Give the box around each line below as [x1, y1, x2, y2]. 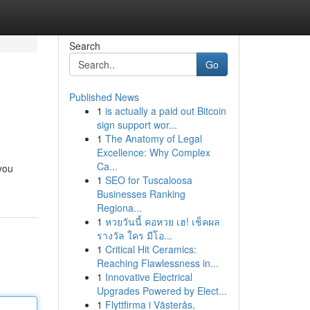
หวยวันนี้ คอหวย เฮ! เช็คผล [104, 215, 220, 228]
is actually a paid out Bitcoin [104, 104, 226, 118]
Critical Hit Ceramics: [104, 242, 197, 256]
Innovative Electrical [104, 270, 192, 284]
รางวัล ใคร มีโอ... [96, 228, 172, 242]
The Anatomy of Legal [104, 131, 202, 145]
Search [69, 39, 100, 53]
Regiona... [96, 201, 142, 215]
